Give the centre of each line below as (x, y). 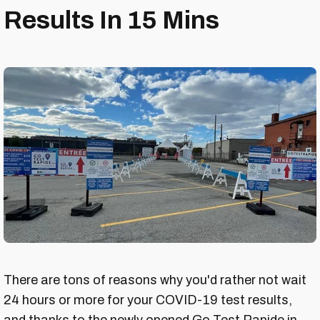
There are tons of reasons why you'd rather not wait (155, 280)
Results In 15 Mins (111, 20)
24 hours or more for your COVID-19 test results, (148, 300)
